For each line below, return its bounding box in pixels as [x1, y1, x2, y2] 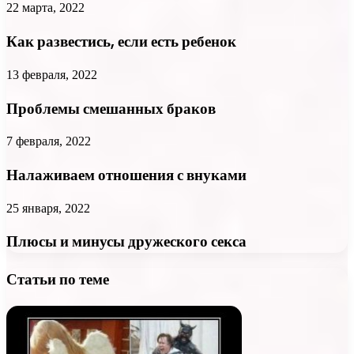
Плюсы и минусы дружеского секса [6, 231, 247, 253]
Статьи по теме [6, 269, 109, 291]
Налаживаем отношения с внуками [6, 164, 247, 186]
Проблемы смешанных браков [6, 97, 216, 119]
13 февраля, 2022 [6, 67, 97, 81]
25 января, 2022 [6, 201, 90, 215]
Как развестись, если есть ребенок [6, 31, 236, 53]
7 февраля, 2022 [6, 134, 91, 149]
